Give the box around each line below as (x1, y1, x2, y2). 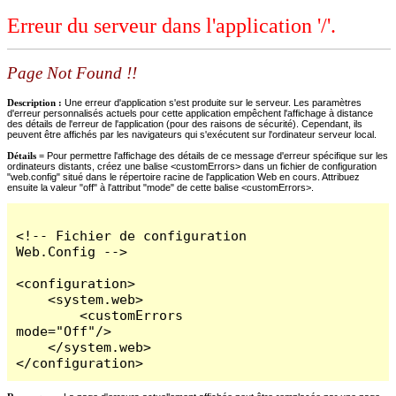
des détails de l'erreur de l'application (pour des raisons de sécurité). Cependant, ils (7, 118, 362, 129)
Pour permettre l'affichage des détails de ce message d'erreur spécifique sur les (47, 149, 388, 161)
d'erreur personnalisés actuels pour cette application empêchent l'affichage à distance (7, 107, 373, 118)
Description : (7, 96, 65, 108)
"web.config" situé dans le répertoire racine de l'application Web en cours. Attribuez (7, 171, 360, 182)
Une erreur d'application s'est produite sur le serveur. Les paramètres (65, 96, 362, 108)
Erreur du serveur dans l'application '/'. (7, 14, 336, 38)
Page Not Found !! (7, 64, 137, 83)
